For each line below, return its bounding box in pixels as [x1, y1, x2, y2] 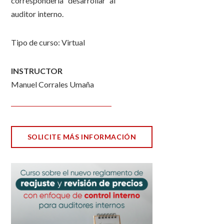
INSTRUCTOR [11, 66, 63, 75]
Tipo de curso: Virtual [11, 37, 85, 47]
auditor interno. [11, 9, 64, 18]
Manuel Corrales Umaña [11, 79, 94, 89]
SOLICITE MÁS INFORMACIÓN [27, 132, 136, 141]
